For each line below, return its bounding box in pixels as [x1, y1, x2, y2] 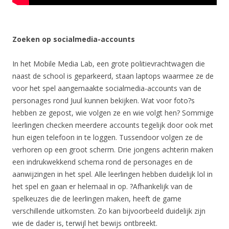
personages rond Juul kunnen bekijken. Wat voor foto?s [12, 95, 195, 105]
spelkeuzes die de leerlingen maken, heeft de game [12, 193, 181, 203]
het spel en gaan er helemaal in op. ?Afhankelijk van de [12, 181, 193, 191]
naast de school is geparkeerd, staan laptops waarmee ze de [12, 71, 214, 81]
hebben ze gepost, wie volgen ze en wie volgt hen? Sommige [12, 107, 214, 118]
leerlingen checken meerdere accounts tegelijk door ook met [12, 120, 213, 130]
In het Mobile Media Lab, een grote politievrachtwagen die [12, 58, 205, 68]
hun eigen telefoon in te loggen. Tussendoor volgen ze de [12, 132, 203, 142]
